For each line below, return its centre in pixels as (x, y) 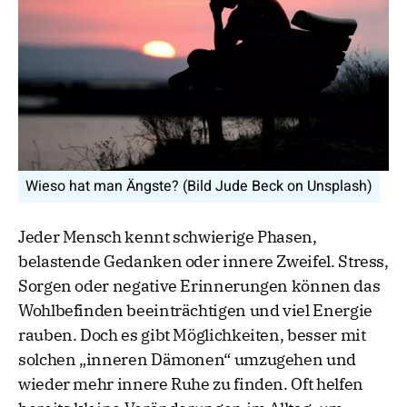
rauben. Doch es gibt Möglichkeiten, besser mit (192, 335)
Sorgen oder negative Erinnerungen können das (199, 286)
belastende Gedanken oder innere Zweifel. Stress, (203, 262)
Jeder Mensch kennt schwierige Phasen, (168, 237)
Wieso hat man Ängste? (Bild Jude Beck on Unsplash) (199, 187)
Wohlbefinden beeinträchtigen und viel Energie (195, 311)
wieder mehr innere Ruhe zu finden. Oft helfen (191, 384)
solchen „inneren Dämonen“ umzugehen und (187, 360)
